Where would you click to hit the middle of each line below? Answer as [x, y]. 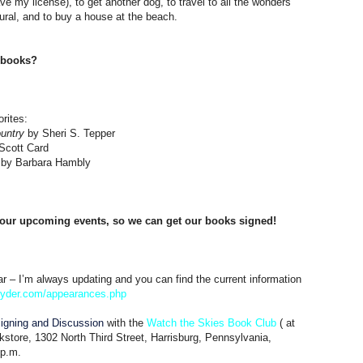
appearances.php [86, 293]
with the [125, 322]
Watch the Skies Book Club [211, 322]
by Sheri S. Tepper [70, 133]
